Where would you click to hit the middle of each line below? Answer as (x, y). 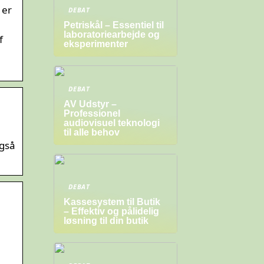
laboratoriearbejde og (112, 34)
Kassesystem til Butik (112, 202)
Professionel (92, 113)
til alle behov (92, 132)
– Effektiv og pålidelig (111, 211)
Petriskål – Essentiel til (114, 25)
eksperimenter (96, 44)
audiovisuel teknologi (112, 123)
